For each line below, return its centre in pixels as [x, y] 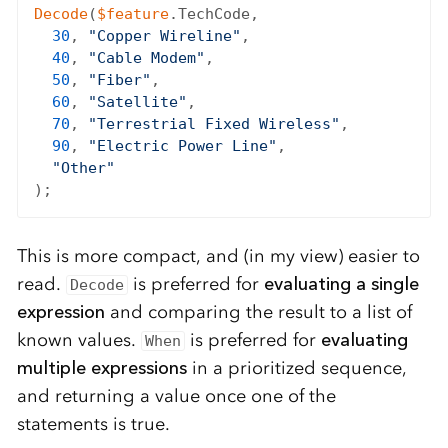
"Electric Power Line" [182, 145]
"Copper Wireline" [164, 35]
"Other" [83, 167]
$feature [132, 13]
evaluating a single [342, 284]
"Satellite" [137, 101]
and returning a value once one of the [176, 396]
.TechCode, [213, 13]
